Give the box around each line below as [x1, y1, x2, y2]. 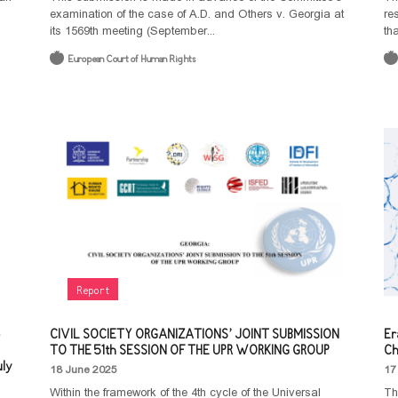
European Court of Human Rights [67, 53, 195, 67]
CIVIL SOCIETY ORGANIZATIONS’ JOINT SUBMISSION [49, 327, 339, 344]
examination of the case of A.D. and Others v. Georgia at [49, 7, 344, 20]
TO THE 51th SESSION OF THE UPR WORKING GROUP [49, 343, 330, 360]
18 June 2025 [49, 363, 117, 376]
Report [76, 283, 109, 298]
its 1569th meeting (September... [49, 24, 215, 37]
